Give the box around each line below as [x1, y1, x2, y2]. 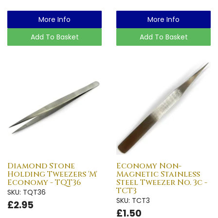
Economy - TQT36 [7, 177, 81, 188]
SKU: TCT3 [116, 195, 150, 205]
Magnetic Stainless [116, 168, 200, 180]
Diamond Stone [7, 160, 75, 171]
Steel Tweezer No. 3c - [116, 177, 207, 188]
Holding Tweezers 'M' [7, 168, 97, 180]
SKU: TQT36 [7, 187, 46, 197]
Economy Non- [116, 160, 182, 171]
